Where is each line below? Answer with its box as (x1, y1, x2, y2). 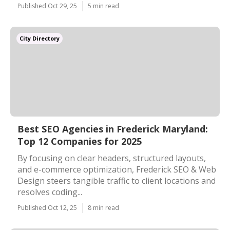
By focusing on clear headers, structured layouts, (17, 152, 206, 164)
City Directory (20, 34, 60, 42)
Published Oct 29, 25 (17, 2, 77, 10)
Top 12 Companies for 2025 (17, 135, 142, 147)
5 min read (88, 2, 119, 10)
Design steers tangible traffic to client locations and (17, 175, 216, 186)
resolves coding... (17, 186, 82, 198)
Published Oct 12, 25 (17, 203, 77, 212)
